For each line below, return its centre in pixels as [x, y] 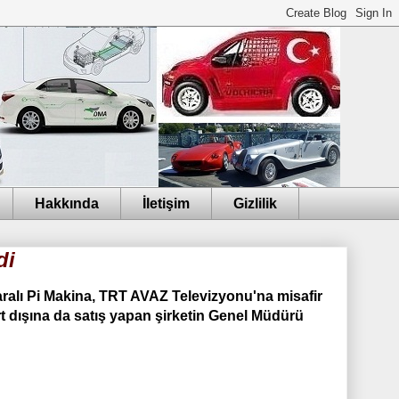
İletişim [166, 203]
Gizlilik [255, 203]
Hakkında [67, 203]
